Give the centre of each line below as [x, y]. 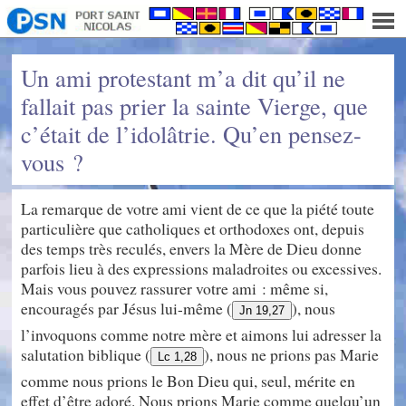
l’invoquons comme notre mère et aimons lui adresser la [202, 334]
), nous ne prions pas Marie [292, 354]
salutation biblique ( [86, 354]
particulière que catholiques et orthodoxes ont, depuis [193, 228]
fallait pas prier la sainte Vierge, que [195, 106]
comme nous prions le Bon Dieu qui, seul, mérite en [188, 381]
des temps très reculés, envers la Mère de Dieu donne [192, 248]
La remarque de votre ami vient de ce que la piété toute [198, 208]
